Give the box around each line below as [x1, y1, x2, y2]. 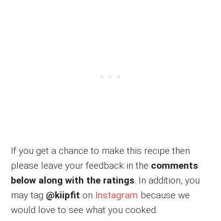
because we [138, 189, 190, 201]
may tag [11, 189, 46, 201]
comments [151, 159, 198, 171]
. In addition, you [134, 174, 200, 186]
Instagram [95, 189, 139, 201]
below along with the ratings [11, 174, 135, 186]
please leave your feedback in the [11, 159, 151, 171]
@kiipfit [46, 189, 80, 201]
